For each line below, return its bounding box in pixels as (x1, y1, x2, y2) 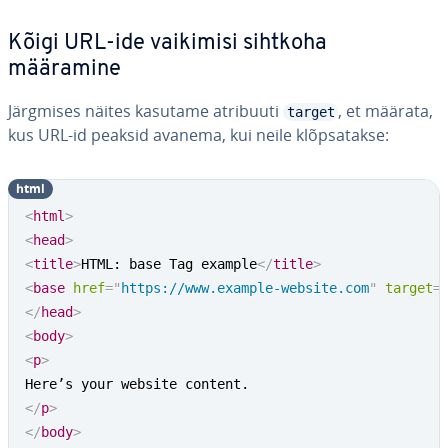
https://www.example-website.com (121, 280, 369, 296)
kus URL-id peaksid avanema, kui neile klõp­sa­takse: (8, 124, 389, 146)
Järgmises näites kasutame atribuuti (8, 100, 283, 122)
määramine (8, 58, 121, 81)
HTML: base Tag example (81, 256, 257, 272)
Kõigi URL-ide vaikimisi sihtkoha (8, 32, 327, 55)
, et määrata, (338, 100, 433, 122)
